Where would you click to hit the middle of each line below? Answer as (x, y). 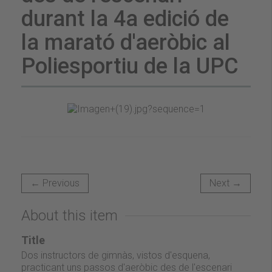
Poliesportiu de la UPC (130, 66)
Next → (226, 183)
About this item (70, 215)
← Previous (55, 183)
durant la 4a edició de (125, 19)
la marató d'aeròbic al (126, 42)
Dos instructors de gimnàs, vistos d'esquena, (116, 255)
